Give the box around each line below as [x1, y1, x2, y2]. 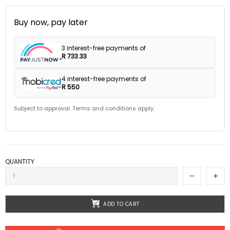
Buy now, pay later [14, 16, 88, 28]
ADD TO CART [103, 200, 140, 208]
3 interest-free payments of [62, 43, 146, 52]
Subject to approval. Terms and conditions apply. [14, 104, 155, 113]
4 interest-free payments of [62, 74, 146, 84]
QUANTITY [5, 157, 34, 166]
